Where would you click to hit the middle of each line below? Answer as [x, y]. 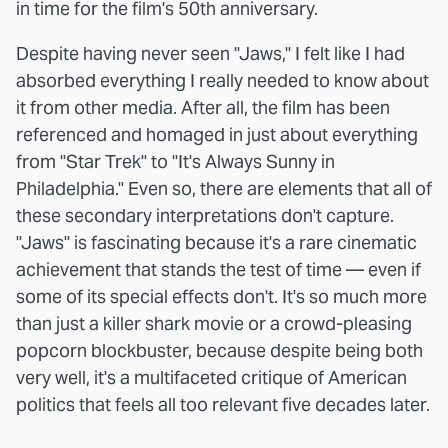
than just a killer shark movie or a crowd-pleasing [214, 323]
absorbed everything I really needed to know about [222, 80]
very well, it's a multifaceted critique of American [211, 377]
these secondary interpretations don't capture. [205, 215]
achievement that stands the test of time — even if [218, 269]
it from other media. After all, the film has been [203, 107]
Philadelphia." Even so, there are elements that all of [224, 188]
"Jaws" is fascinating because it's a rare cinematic [216, 242]
